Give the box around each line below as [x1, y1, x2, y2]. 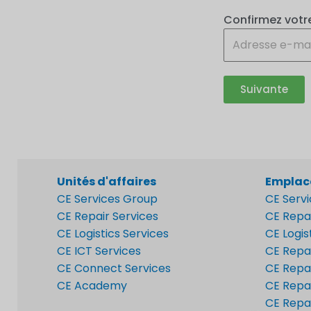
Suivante [240, 82, 288, 97]
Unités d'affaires [57, 173, 156, 190]
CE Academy [57, 277, 127, 294]
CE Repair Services [57, 208, 158, 224]
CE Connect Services [57, 260, 171, 276]
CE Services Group [57, 190, 158, 207]
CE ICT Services [57, 242, 141, 259]
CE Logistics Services [57, 225, 169, 242]
